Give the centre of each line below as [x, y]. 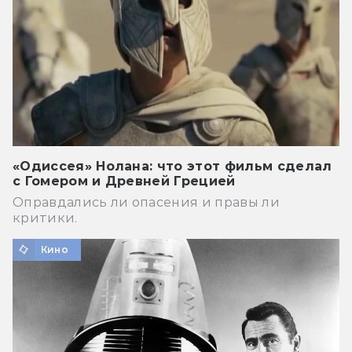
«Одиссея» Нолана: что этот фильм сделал [172, 166]
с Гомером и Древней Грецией [124, 181]
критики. [45, 218]
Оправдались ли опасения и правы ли [146, 202]
